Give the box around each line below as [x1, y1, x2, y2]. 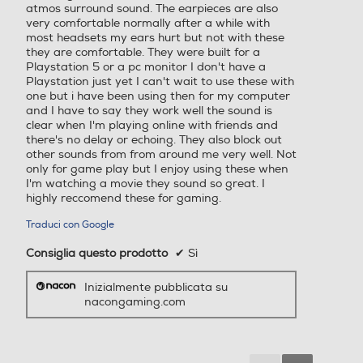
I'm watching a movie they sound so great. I [26, 177, 265, 191]
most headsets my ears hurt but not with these [26, 31, 284, 45]
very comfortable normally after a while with [26, 16, 270, 31]
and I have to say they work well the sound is [26, 104, 272, 118]
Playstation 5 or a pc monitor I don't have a [26, 60, 266, 75]
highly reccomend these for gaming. [26, 191, 221, 206]
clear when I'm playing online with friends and [26, 118, 278, 133]
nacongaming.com [83, 294, 186, 309]
